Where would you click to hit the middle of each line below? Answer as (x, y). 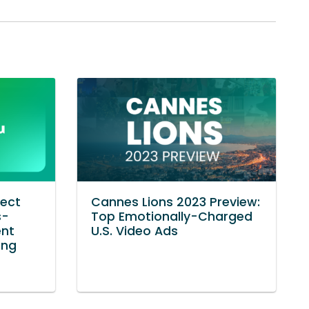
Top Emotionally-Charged (172, 216)
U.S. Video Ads (134, 231)
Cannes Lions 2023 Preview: (176, 202)
